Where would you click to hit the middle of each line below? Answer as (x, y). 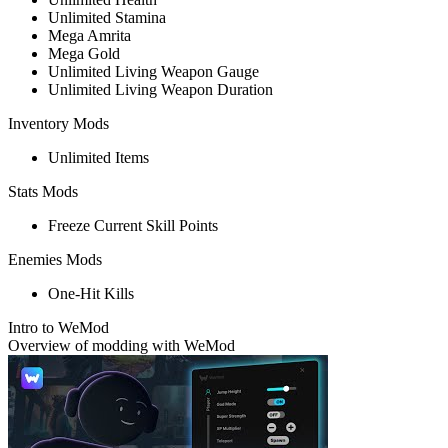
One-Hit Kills (91, 293)
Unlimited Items (98, 157)
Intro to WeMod (58, 327)
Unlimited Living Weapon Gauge (153, 71)
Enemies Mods (55, 259)
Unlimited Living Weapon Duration (160, 89)
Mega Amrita (89, 35)
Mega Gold (84, 53)
